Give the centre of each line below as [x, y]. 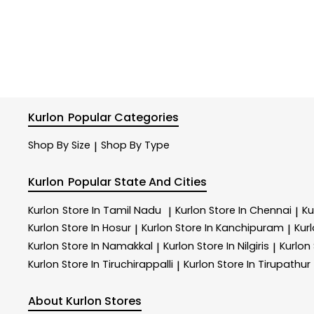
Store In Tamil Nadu [112, 210]
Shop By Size [59, 145]
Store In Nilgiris [233, 246]
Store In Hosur [96, 228]
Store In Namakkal [107, 246]
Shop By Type [135, 145]
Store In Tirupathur [264, 265]
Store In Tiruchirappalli [117, 265]
